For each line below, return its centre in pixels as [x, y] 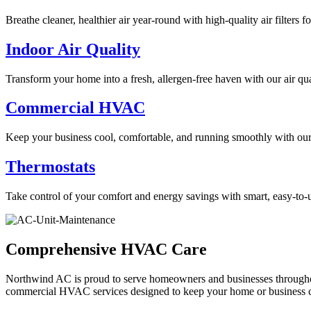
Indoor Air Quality [73, 49]
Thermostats [50, 167]
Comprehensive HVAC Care [106, 250]
